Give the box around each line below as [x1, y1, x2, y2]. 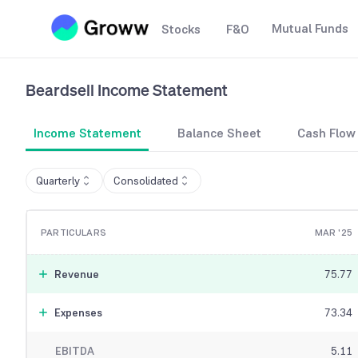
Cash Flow [297, 125, 356, 142]
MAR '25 [314, 226, 352, 240]
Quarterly [36, 173, 80, 189]
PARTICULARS [41, 226, 106, 240]
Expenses [54, 305, 102, 320]
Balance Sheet [177, 125, 261, 142]
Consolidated [113, 173, 178, 189]
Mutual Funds [272, 20, 348, 37]
